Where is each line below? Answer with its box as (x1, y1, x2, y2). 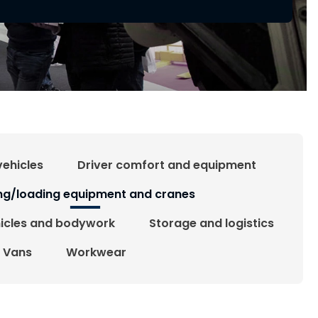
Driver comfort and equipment (77, 156, 256, 173)
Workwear (65, 243, 126, 261)
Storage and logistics (148, 214, 274, 231)
